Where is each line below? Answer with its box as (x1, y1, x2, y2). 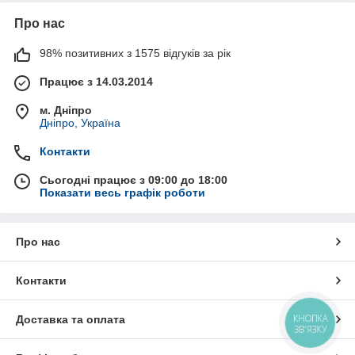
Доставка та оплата (16, 313, 125, 326)
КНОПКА (293, 311, 328, 325)
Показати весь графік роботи (40, 186, 205, 199)
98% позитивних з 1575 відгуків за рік (40, 47, 231, 59)
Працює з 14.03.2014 (40, 75, 153, 88)
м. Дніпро (40, 104, 92, 116)
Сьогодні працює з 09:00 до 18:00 (40, 174, 227, 186)
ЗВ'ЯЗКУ (293, 323, 327, 335)
